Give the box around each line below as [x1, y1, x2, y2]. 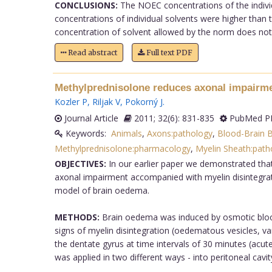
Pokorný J [124, 95, 163, 107]
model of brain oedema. [54, 184, 149, 196]
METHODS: [54, 211, 100, 223]
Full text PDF [144, 47, 192, 57]
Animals [110, 127, 142, 139]
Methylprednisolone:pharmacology [54, 142, 191, 154]
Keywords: [63, 127, 111, 139]
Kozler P [54, 95, 87, 107]
